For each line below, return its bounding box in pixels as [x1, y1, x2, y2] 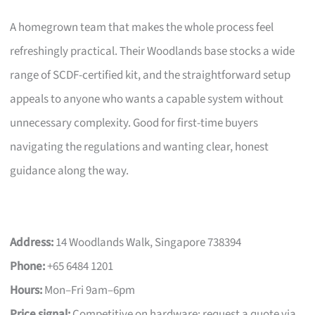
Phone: [10, 257, 46, 275]
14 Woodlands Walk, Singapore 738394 [53, 233, 242, 251]
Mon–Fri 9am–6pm [42, 281, 136, 299]
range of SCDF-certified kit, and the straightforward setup [10, 66, 291, 84]
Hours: [10, 281, 43, 299]
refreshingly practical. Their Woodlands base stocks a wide [10, 42, 295, 60]
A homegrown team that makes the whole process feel [10, 18, 274, 36]
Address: [10, 233, 54, 251]
